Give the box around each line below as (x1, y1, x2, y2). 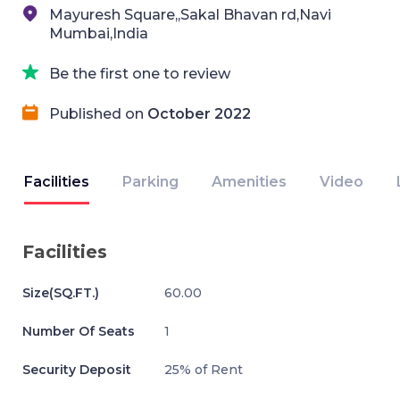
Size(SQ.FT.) (22, 285, 99, 301)
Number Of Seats (22, 323, 135, 339)
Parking (122, 173, 179, 190)
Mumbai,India (49, 25, 148, 42)
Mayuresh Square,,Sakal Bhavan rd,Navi (49, 6, 331, 23)
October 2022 (147, 105, 251, 122)
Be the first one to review (49, 65, 230, 82)
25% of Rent (164, 362, 244, 378)
